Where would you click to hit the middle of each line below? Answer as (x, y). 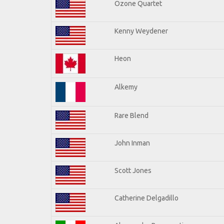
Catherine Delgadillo (146, 198)
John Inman (132, 143)
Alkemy (126, 87)
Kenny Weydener (141, 31)
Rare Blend (131, 115)
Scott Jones (133, 170)
